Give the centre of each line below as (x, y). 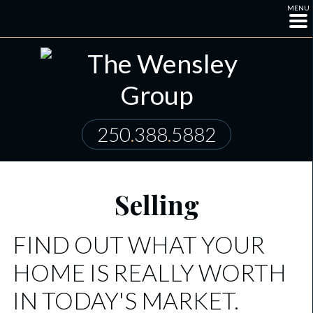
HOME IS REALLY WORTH (150, 273)
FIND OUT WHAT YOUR (139, 245)
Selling (156, 204)
